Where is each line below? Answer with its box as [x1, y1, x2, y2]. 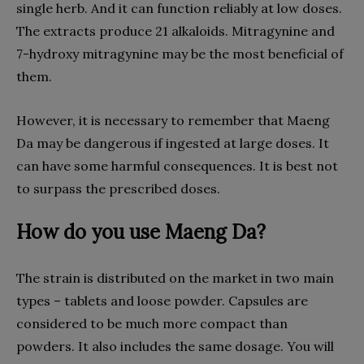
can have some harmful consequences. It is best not [16, 158, 338, 174]
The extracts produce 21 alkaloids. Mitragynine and [16, 23, 335, 39]
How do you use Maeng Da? [16, 219, 266, 245]
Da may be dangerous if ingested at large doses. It [16, 135, 329, 151]
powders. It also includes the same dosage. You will [16, 338, 334, 354]
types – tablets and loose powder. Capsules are [16, 292, 308, 309]
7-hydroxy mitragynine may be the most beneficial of [16, 45, 344, 62]
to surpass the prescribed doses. [16, 180, 220, 197]
